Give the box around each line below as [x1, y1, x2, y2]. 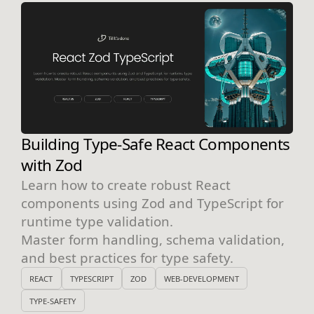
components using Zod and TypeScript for [21, 194, 284, 212]
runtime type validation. [21, 212, 173, 231]
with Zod [21, 154, 83, 177]
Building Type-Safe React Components [21, 133, 290, 156]
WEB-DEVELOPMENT [163, 273, 239, 284]
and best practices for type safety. [21, 249, 233, 267]
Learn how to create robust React [21, 176, 231, 194]
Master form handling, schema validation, [21, 231, 285, 249]
